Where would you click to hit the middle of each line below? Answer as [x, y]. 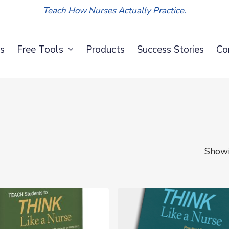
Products [105, 49]
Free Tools [40, 49]
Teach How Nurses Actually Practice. [114, 10]
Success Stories [170, 49]
